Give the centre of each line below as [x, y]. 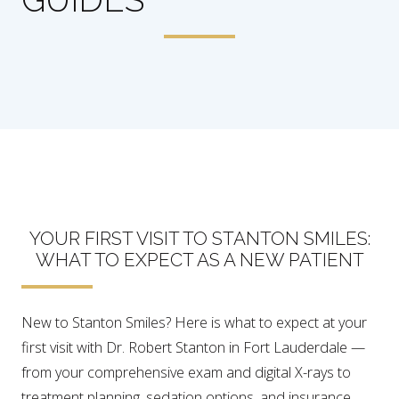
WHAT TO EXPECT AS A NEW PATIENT [199, 260]
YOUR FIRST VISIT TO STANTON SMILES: [199, 238]
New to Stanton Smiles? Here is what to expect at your [194, 322]
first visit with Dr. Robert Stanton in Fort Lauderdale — [193, 347]
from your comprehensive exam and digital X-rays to [186, 372]
